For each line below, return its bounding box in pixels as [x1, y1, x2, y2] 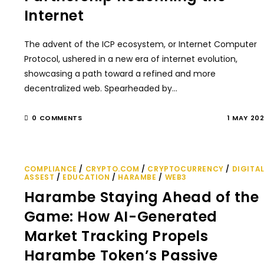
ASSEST [24, 172, 55, 182]
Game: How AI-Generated [24, 207, 218, 226]
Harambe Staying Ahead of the [24, 187, 259, 207]
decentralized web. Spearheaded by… [24, 82, 177, 94]
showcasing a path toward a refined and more [24, 68, 216, 80]
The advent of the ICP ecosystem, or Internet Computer [24, 38, 257, 50]
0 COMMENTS [32, 113, 82, 123]
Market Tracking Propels [24, 226, 209, 246]
